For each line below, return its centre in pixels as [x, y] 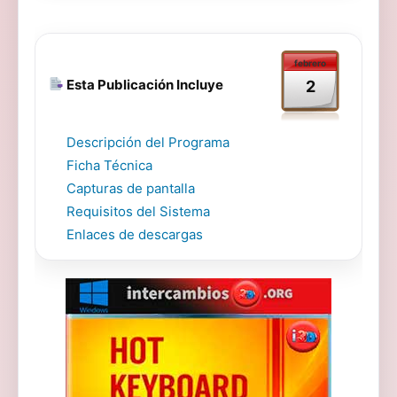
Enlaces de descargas [135, 234]
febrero [310, 63]
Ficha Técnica [109, 165]
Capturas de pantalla [131, 188]
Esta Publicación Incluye [144, 84]
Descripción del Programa [148, 142]
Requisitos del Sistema [138, 211]
